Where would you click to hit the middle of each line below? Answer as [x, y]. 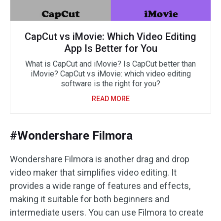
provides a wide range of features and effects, [100, 185]
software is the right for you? [110, 83]
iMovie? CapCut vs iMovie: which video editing [110, 74]
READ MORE [110, 98]
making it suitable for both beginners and [90, 199]
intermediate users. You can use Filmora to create [107, 212]
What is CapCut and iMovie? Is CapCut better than [110, 64]
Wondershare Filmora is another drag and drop [100, 159]
